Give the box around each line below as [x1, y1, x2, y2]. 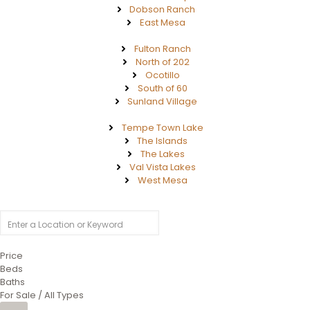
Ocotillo [145, 69, 180, 82]
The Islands [137, 134, 188, 147]
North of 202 [135, 55, 190, 69]
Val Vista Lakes [129, 161, 196, 174]
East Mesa [139, 16, 185, 29]
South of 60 [137, 82, 188, 95]
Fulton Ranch [134, 42, 191, 55]
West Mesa [137, 174, 188, 187]
